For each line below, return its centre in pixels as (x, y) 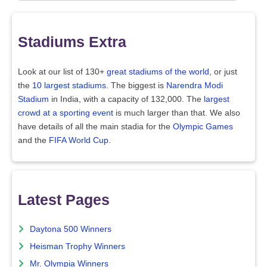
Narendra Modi (195, 86)
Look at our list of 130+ (62, 72)
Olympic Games (203, 127)
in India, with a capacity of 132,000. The (126, 100)
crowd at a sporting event (66, 113)
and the (33, 141)
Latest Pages (64, 199)
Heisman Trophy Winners (77, 246)
